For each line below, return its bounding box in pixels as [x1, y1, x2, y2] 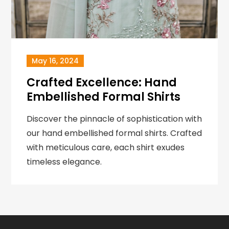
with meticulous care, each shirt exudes [27, 142, 185, 153]
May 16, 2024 [32, 56, 79, 66]
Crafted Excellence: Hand [27, 75, 177, 90]
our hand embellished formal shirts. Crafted [27, 127, 202, 139]
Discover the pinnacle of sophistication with [27, 113, 202, 125]
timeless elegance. [27, 156, 102, 168]
